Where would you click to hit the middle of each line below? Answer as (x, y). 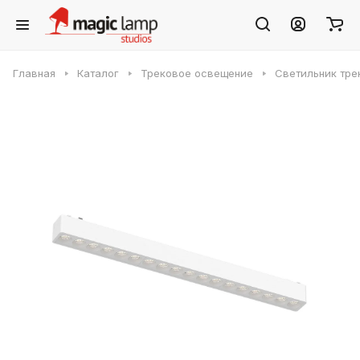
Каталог (98, 73)
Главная (34, 73)
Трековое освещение (197, 73)
